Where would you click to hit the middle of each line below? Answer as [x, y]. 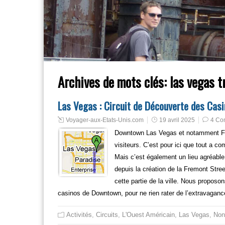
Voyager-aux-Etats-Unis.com [105, 120]
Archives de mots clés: [114, 82]
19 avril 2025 [177, 120]
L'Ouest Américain [148, 215]
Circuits [107, 215]
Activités [79, 215]
